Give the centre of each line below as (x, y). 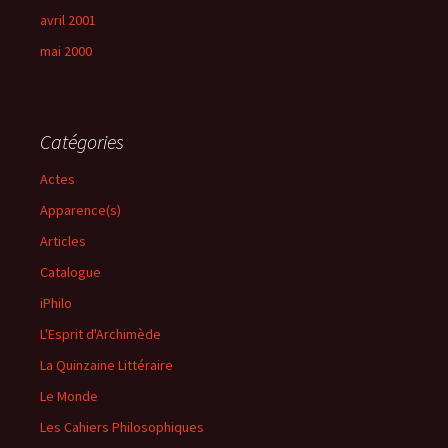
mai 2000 (66, 51)
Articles (63, 241)
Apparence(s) (80, 210)
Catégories (82, 141)
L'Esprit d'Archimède (100, 334)
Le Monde (69, 396)
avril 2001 (68, 20)
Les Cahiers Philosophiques (122, 427)
